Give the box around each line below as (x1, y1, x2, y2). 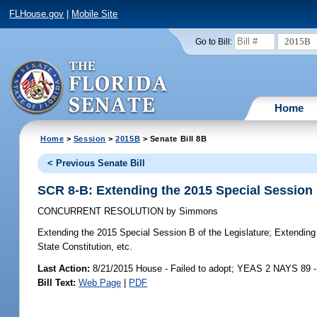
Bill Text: (38, 277, 76, 288)
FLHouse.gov (9, 8, 64, 20)
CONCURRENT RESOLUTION (38, 206, 167, 217)
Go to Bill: (195, 37, 233, 46)
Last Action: (38, 263, 91, 274)
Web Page (79, 277, 122, 288)
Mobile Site (71, 8, 118, 20)
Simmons (176, 206, 219, 217)
